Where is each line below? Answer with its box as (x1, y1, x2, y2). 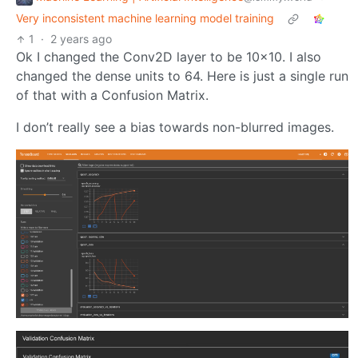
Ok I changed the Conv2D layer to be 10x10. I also (16, 49, 321, 66)
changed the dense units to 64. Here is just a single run (16, 68, 348, 85)
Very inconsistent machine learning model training (16, 11, 274, 26)
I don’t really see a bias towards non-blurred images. (16, 119, 334, 136)
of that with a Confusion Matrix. (16, 87, 209, 104)
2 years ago (50, 32, 113, 46)
